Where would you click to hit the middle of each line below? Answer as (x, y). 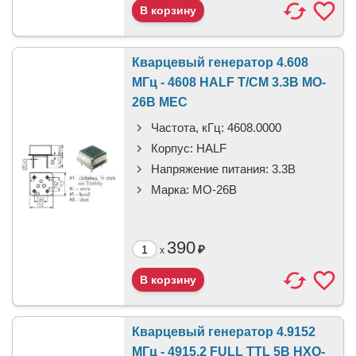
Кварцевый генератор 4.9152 (224, 332)
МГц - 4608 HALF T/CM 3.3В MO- (229, 82)
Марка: (170, 190)
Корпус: (172, 148)
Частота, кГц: (188, 128)
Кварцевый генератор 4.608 (220, 62)
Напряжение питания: (210, 169)
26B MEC (160, 102)
